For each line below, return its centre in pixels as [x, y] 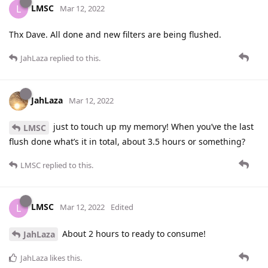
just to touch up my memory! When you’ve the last [152, 126]
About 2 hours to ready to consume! [133, 233]
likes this [64, 258]
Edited [122, 207]
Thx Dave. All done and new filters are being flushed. [115, 34]
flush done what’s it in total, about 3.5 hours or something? [127, 141]
